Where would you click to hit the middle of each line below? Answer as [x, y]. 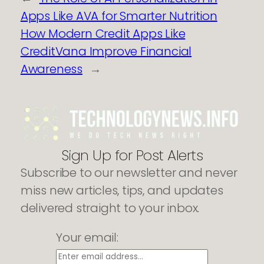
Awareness [51, 69]
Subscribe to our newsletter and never [129, 173]
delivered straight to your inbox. [110, 208]
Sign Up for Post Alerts [132, 156]
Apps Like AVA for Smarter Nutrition [119, 16]
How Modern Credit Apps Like [103, 34]
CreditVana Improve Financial [106, 52]
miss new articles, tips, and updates [122, 191]
